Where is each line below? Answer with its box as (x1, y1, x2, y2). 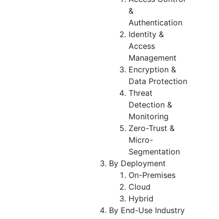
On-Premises (129, 170, 175, 180)
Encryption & (129, 64, 176, 74)
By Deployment (109, 158, 166, 168)
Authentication (129, 17, 182, 27)
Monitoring (129, 111, 169, 121)
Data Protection (129, 76, 187, 86)
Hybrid (129, 193, 153, 203)
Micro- (129, 134, 153, 145)
